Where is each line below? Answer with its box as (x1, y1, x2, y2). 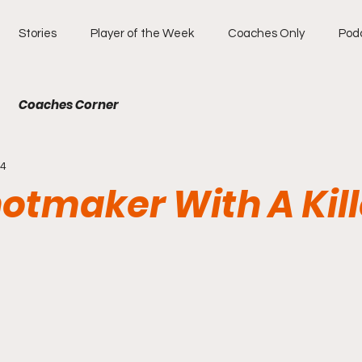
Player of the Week (90, 27, 194, 40)
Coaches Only (228, 27, 305, 40)
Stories (19, 27, 57, 40)
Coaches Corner (19, 96, 119, 113)
